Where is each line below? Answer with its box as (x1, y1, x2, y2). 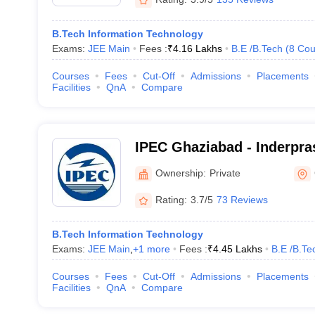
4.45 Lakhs (212, 243, 262, 255)
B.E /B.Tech (231, 43, 283, 54)
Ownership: (155, 167, 206, 179)
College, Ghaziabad (134, 157, 265, 173)
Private (209, 167, 240, 179)
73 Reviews (216, 193, 268, 205)
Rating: (155, 193, 187, 205)
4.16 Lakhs (172, 43, 222, 54)
